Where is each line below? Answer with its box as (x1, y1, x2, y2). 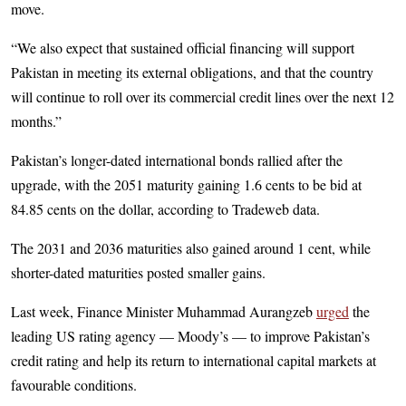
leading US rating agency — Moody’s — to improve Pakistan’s (11, 326, 370, 345)
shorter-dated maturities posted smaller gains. (11, 263, 266, 282)
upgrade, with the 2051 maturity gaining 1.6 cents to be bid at (11, 175, 362, 194)
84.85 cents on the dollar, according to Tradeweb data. (11, 199, 320, 218)
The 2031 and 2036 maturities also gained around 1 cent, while (11, 238, 371, 257)
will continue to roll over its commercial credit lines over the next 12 (11, 87, 394, 106)
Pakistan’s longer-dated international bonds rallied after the (11, 150, 343, 169)
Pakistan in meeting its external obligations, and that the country (11, 63, 373, 82)
